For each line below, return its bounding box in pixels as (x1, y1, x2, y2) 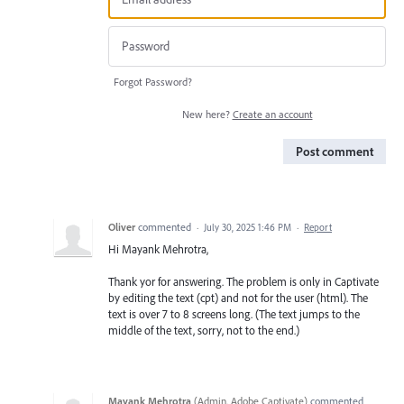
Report (304, 220, 332, 234)
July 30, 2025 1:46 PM (204, 220, 291, 234)
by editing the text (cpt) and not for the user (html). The (108, 289, 368, 305)
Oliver (108, 219, 135, 234)
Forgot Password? (114, 74, 192, 88)
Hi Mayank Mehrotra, (108, 241, 208, 256)
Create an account (232, 106, 313, 121)
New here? (181, 106, 233, 121)
